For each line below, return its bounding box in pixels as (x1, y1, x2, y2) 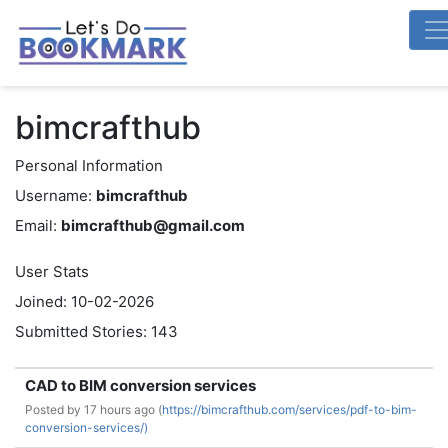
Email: (15, 216, 57, 235)
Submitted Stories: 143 (15, 322, 178, 341)
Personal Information (15, 156, 163, 175)
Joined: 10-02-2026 (15, 292, 154, 311)
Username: (15, 186, 92, 205)
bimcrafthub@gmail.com (61, 216, 245, 235)
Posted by (25, 402, 84, 417)
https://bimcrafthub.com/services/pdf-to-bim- (162, 402, 417, 417)
